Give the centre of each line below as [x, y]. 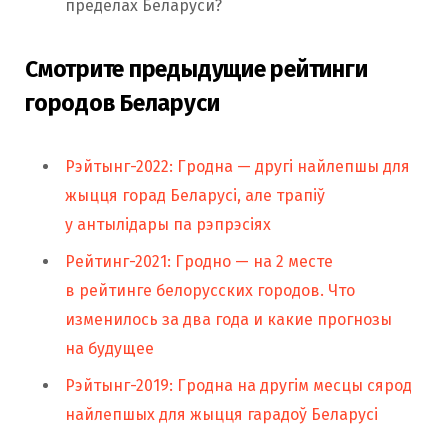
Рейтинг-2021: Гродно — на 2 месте [199, 261]
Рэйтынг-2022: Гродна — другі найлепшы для [237, 166]
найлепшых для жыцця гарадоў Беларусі [221, 414]
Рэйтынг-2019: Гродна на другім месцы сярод [238, 385]
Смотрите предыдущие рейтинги [196, 68]
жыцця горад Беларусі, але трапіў [195, 195]
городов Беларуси [122, 102]
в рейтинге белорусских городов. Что [210, 290]
